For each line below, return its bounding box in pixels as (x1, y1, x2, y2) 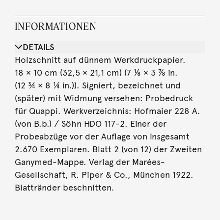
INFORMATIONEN (14, 20, 97, 32)
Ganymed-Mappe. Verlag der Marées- (14, 156, 165, 167)
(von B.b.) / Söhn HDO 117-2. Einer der (14, 118, 166, 129)
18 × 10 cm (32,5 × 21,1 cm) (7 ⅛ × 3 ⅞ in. (14, 67, 178, 78)
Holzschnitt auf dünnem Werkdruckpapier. (14, 54, 186, 65)
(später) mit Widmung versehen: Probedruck (14, 92, 193, 104)
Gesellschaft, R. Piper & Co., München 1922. (14, 169, 193, 180)
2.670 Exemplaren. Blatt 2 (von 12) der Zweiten (14, 143, 202, 155)
